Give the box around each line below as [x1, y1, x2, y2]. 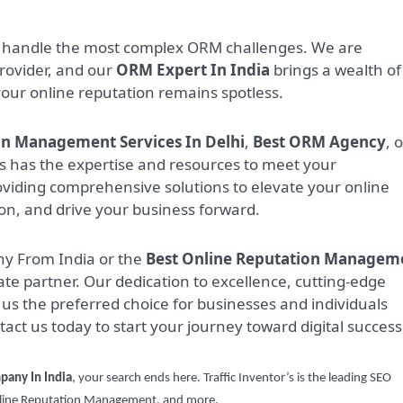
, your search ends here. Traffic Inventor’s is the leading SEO [72, 372, 391, 386]
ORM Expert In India [116, 59, 270, 81]
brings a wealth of [270, 59, 401, 81]
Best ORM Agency [253, 131, 386, 153]
